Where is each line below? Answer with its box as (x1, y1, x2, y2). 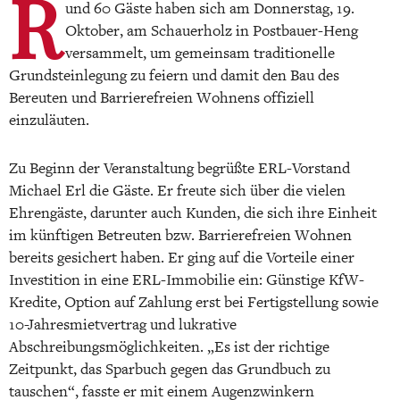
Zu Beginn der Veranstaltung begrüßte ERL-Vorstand (9, 158, 350, 178)
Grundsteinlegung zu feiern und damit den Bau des (9, 65, 339, 85)
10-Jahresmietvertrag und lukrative (9, 314, 237, 334)
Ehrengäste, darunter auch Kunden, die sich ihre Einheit (9, 203, 377, 222)
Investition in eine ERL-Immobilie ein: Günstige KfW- (9, 270, 364, 289)
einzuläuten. (9, 110, 89, 129)
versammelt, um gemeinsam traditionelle (65, 43, 335, 62)
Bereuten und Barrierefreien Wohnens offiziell (9, 87, 314, 107)
